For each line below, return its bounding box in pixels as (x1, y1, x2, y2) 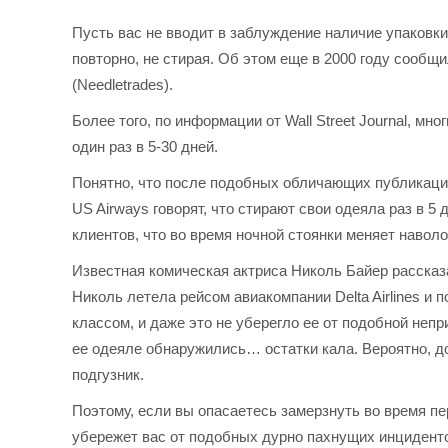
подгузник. (72, 366, 145, 383)
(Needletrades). (72, 76, 174, 93)
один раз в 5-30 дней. (72, 138, 219, 155)
